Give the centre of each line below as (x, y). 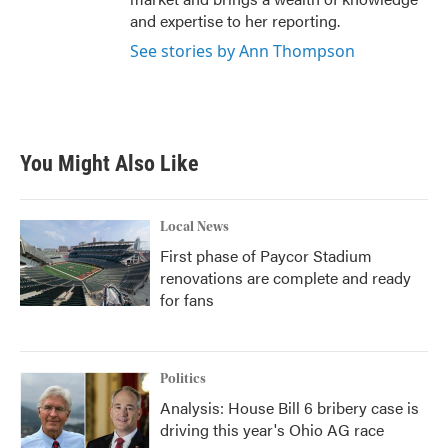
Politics (183, 379)
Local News (194, 227)
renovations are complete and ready (285, 278)
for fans (187, 300)
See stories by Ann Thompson (242, 51)
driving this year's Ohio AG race (272, 430)
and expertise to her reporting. (235, 21)
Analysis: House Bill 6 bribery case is (289, 408)
